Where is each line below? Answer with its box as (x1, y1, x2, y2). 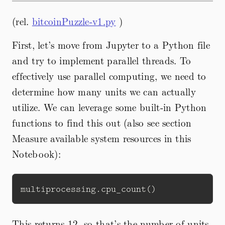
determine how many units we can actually (12, 84, 196, 98)
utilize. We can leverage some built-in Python (12, 99, 207, 114)
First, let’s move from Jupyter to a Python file (12, 37, 210, 52)
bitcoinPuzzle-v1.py (32, 14, 116, 28)
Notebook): (12, 146, 61, 161)
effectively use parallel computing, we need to (12, 68, 206, 83)
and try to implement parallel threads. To (12, 53, 191, 67)
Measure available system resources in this (12, 131, 191, 145)
